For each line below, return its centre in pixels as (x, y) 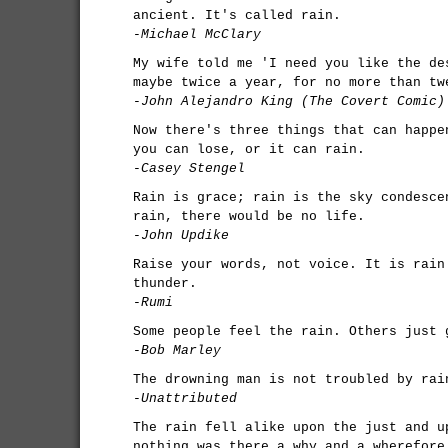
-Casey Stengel (189, 168)
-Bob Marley (177, 350)
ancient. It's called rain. (237, 15)
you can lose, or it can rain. (249, 149)
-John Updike (181, 235)
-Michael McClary (197, 34)
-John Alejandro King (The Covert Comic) (289, 101)
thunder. (165, 283)
